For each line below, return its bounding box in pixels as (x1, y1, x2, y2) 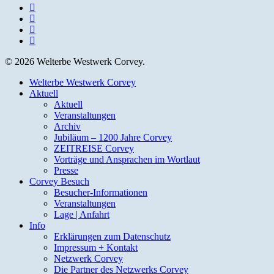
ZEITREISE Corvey (54, 143, 134, 154)
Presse (54, 165, 78, 176)
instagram (29, 24, 66, 35)
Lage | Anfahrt (54, 209, 109, 220)
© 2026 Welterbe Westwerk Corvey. (5, 56, 145, 67)
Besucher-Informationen (54, 187, 147, 198)
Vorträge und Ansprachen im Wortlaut (54, 154, 200, 165)
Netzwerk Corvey (54, 253, 123, 264)
